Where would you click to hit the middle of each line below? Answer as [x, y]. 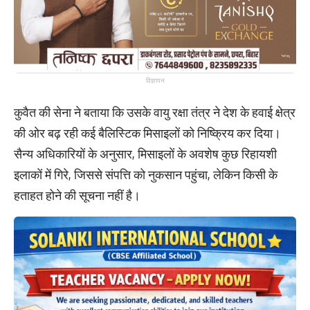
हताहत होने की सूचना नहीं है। [77, 195]
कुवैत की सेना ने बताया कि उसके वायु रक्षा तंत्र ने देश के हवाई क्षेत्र [155, 112]
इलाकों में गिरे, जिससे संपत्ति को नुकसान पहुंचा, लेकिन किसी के [146, 174]
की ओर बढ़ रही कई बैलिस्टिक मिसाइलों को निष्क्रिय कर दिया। [147, 133]
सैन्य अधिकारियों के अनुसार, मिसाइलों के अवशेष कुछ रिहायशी [145, 153]
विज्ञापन [155, 80]
